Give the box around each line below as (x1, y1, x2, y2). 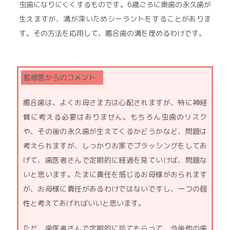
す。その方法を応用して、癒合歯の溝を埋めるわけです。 (18, 28, 206, 38)
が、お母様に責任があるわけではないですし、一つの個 (23, 184, 207, 194)
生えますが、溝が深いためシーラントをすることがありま (18, 14, 212, 24)
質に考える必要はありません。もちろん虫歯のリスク (23, 112, 207, 122)
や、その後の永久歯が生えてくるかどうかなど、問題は (23, 126, 207, 136)
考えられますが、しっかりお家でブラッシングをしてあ (23, 141, 207, 150)
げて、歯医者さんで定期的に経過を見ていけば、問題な (23, 155, 207, 165)
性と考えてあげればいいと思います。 (23, 198, 145, 208)
